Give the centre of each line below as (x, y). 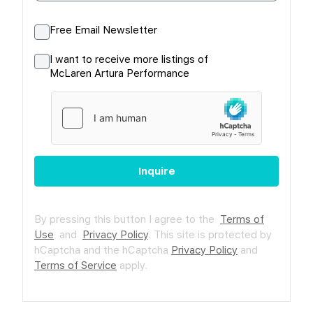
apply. (132, 265)
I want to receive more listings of (129, 59)
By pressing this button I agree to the (127, 219)
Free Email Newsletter (103, 30)
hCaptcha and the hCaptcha (103, 250)
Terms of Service (75, 265)
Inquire (156, 171)
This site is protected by (213, 234)
